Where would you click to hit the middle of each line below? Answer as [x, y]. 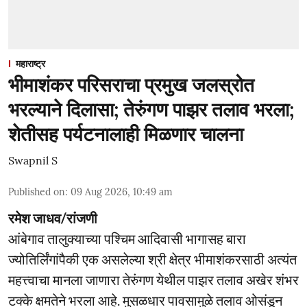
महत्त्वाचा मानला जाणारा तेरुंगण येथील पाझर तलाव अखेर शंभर [153, 280]
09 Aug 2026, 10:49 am [122, 192]
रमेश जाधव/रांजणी [53, 218]
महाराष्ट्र [30, 64]
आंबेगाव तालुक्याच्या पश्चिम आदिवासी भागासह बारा [127, 238]
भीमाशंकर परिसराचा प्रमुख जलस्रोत [131, 85]
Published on [37, 192]
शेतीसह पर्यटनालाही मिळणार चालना [126, 134]
